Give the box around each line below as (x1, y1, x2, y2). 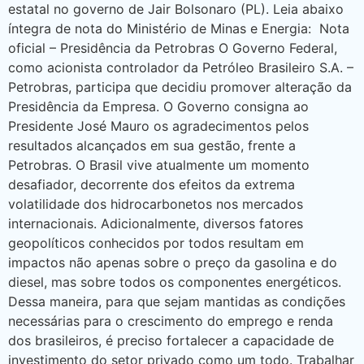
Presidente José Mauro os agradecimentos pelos (8, 118, 309, 135)
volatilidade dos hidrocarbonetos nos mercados (8, 196, 303, 213)
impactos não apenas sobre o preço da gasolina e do (8, 254, 337, 271)
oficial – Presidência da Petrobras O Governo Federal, (8, 40, 337, 57)
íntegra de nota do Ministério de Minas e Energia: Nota (8, 20, 349, 37)
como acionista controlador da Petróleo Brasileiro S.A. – (8, 59, 353, 76)
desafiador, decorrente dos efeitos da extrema (8, 176, 295, 193)
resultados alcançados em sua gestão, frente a (8, 137, 296, 154)
